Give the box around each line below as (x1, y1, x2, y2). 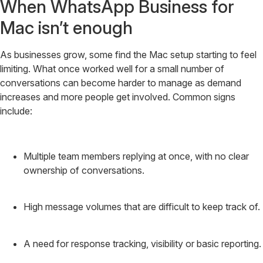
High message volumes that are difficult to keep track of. (23, 201, 260, 213)
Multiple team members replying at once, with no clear (23, 150, 249, 162)
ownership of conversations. (23, 164, 144, 176)
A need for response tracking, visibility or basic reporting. (23, 237, 261, 249)
